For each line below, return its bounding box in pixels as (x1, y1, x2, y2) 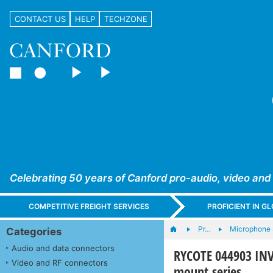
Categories (6, 225, 62, 238)
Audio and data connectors (12, 243, 115, 253)
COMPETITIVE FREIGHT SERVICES (29, 202, 150, 211)
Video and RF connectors (12, 257, 108, 268)
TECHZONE (104, 13, 147, 24)
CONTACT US (14, 13, 66, 24)
